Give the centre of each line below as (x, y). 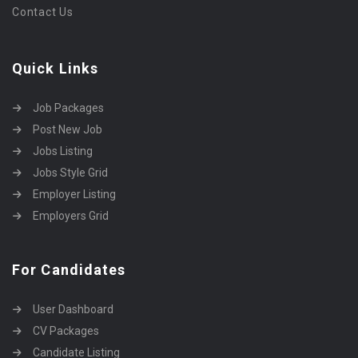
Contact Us (43, 12)
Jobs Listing (63, 151)
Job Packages (68, 108)
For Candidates (69, 270)
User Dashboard (73, 310)
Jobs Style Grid (70, 173)
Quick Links (56, 69)
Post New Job (68, 130)
